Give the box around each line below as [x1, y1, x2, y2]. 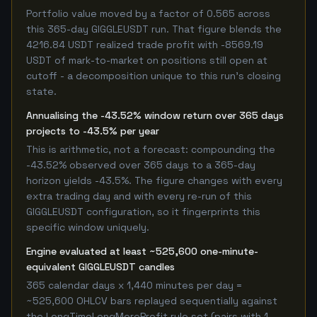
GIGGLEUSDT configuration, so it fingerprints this [26, 205, 260, 218]
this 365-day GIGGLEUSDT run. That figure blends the [26, 23, 282, 35]
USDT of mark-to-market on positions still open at [26, 54, 267, 67]
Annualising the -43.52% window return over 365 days [26, 109, 284, 122]
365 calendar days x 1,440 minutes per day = [26, 279, 242, 292]
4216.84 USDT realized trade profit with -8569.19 [26, 38, 263, 51]
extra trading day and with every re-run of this [26, 190, 252, 202]
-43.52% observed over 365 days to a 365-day [26, 158, 255, 171]
